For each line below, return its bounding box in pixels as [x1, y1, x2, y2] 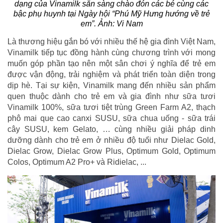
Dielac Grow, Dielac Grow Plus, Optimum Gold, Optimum [7, 147, 216, 156]
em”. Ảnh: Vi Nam [80, 19, 143, 28]
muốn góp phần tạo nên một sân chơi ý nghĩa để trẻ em [7, 59, 216, 68]
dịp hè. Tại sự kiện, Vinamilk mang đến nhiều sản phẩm [7, 81, 216, 90]
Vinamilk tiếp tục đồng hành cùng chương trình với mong [7, 48, 216, 57]
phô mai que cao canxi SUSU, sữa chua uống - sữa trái [7, 114, 216, 123]
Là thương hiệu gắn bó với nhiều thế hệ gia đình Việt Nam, [7, 37, 216, 46]
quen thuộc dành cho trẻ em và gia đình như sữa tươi [7, 92, 216, 101]
